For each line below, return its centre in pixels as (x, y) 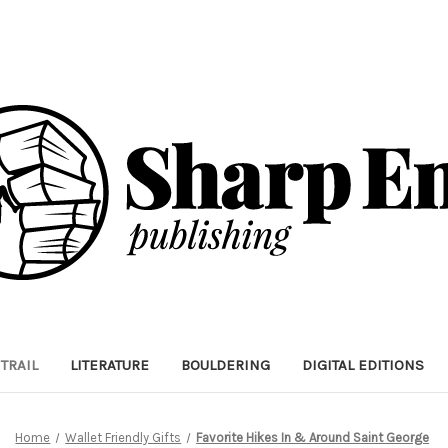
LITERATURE (109, 364)
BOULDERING (225, 364)
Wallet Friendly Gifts (123, 437)
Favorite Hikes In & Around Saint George (313, 437)
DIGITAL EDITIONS (362, 364)
